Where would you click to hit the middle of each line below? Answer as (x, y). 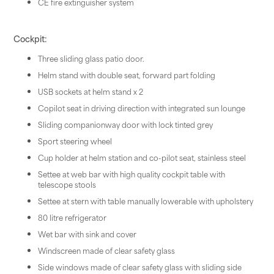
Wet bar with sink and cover (87, 234)
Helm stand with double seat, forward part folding (126, 75)
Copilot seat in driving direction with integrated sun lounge (141, 108)
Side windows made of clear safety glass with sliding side (139, 267)
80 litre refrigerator (72, 217)
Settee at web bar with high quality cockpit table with (131, 174)
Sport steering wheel (75, 141)
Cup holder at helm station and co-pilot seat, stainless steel (142, 157)
